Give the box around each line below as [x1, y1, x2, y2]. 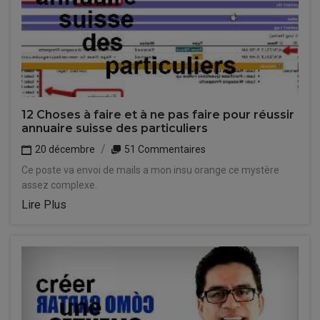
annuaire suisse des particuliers [21, 121, 208, 135]
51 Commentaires [122, 144, 206, 155]
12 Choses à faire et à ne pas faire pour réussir [21, 108, 294, 121]
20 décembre [33, 144, 95, 155]
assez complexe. [21, 179, 97, 191]
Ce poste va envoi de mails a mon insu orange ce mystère [21, 164, 279, 176]
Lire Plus [21, 198, 66, 211]
